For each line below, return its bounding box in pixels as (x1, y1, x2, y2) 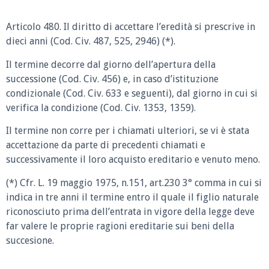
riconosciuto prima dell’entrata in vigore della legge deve (6, 205, 255, 217)
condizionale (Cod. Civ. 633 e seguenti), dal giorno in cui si (6, 87, 258, 99)
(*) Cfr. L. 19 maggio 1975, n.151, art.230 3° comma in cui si (6, 177, 262, 189)
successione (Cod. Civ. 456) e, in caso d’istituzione (6, 73, 219, 85)
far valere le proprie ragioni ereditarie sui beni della (6, 220, 234, 232)
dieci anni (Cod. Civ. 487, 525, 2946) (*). (6, 35, 175, 47)
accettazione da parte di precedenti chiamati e (6, 139, 205, 151)
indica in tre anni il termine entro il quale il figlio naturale (6, 191, 259, 203)
